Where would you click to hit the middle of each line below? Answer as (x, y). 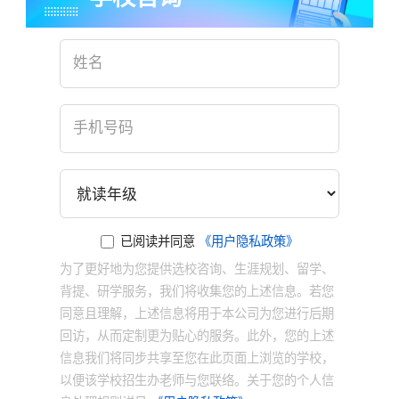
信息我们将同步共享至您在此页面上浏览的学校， (196, 358)
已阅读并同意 (160, 241)
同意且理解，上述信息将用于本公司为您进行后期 (196, 313)
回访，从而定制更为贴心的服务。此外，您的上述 (196, 335)
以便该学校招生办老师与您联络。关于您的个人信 (196, 380)
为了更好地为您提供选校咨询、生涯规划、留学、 (196, 269)
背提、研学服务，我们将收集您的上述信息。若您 (196, 291)
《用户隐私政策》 (249, 241)
